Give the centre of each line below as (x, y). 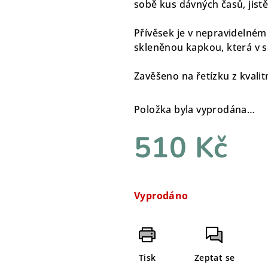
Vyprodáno (161, 195)
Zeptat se (214, 257)
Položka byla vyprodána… (195, 109)
